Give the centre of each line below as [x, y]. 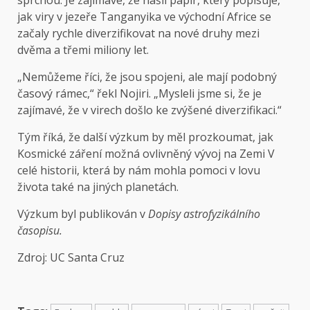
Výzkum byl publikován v [83, 214]
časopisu [38, 231]
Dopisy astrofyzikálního [204, 214]
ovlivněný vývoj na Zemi [204, 154]
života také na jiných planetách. [98, 187]
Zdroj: [34, 258]
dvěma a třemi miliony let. [83, 50]
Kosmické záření [60, 154]
